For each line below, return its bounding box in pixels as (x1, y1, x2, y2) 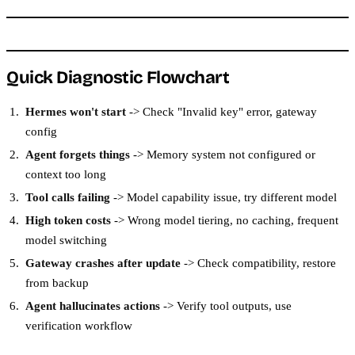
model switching (25, 232, 107, 246)
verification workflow (25, 318, 132, 332)
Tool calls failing (25, 189, 110, 204)
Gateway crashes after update (25, 255, 181, 269)
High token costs (25, 212, 111, 227)
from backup (25, 275, 89, 289)
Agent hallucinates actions (25, 298, 160, 312)
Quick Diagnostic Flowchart (6, 67, 230, 88)
